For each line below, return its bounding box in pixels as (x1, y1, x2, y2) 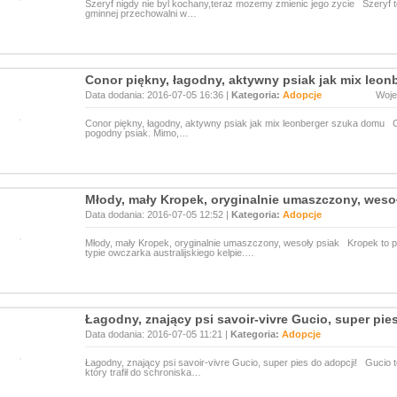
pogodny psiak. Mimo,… (85, 128, 189, 138)
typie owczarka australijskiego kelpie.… (85, 247, 254, 258)
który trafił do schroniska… (85, 367, 201, 378)
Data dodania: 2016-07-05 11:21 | (85, 329, 230, 339)
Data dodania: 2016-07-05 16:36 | (85, 90, 231, 100)
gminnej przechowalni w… (85, 8, 197, 19)
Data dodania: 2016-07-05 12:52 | (85, 209, 231, 220)
